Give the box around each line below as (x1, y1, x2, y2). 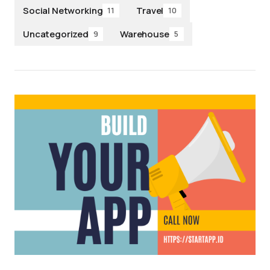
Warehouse (120, 27, 169, 40)
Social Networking (23, 4, 103, 17)
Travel (136, 4, 164, 17)
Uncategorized (23, 27, 89, 40)
